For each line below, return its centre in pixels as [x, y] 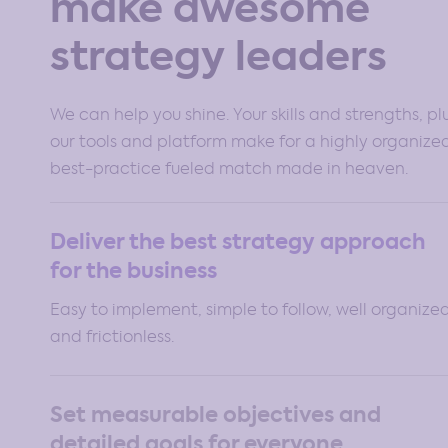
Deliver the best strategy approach [237, 242]
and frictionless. [112, 336]
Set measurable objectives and [215, 415]
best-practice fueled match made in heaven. [229, 168]
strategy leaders [218, 56]
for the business [133, 271]
